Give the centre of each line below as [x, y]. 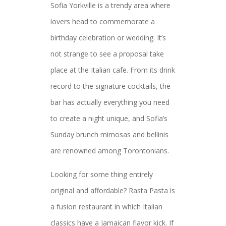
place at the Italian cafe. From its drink [113, 70]
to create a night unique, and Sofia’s [109, 118]
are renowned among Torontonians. [110, 151]
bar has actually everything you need [110, 102]
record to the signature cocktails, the [110, 86]
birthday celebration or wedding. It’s [108, 38]
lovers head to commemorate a [103, 21]
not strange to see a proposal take [107, 54]
